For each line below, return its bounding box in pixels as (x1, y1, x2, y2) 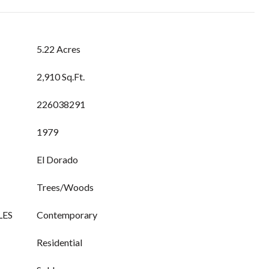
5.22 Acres (37, 43, 80, 55)
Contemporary (37, 209, 97, 220)
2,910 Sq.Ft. (37, 71, 85, 82)
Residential (37, 237, 82, 248)
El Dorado (37, 154, 78, 165)
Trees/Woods (37, 181, 94, 193)
